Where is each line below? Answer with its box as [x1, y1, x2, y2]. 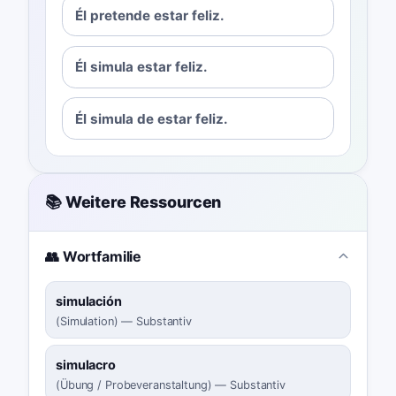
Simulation [59, 314, 114, 328]
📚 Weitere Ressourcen [44, 193, 222, 212]
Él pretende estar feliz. [75, 6, 225, 24]
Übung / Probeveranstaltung [59, 378, 208, 392]
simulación [56, 293, 122, 308]
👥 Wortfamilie [44, 247, 142, 265]
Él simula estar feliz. [75, 58, 209, 76]
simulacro [56, 356, 116, 372]
